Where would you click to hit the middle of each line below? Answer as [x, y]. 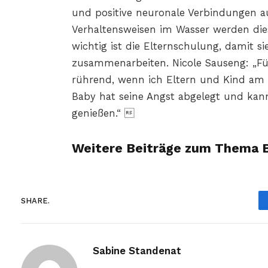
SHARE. [35, 200]
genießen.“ [103, 113]
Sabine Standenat [137, 251]
